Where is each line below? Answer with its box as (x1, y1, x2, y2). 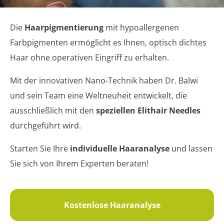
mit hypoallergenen (103, 22, 179, 33)
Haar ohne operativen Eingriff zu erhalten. (10, 52, 169, 63)
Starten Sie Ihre (10, 143, 70, 154)
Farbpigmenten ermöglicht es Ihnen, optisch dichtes (10, 37, 206, 48)
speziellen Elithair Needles (96, 105, 200, 116)
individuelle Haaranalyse (70, 143, 169, 154)
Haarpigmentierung (24, 22, 103, 33)
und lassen (169, 143, 212, 154)
